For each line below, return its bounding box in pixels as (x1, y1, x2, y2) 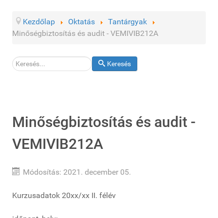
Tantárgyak (108, 17, 147, 26)
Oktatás (68, 17, 95, 26)
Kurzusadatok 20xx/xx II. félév (12, 191, 116, 200)
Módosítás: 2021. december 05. (23, 167, 131, 177)
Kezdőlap (23, 17, 55, 26)
